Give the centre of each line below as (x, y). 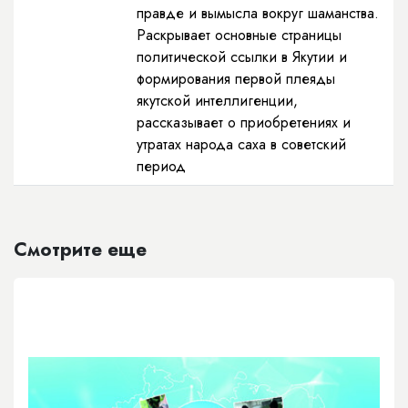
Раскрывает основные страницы (239, 35)
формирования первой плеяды (236, 78)
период (161, 166)
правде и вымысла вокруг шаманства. (258, 13)
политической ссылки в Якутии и (242, 56)
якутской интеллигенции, (217, 100)
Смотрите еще (80, 249)
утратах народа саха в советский (241, 144)
